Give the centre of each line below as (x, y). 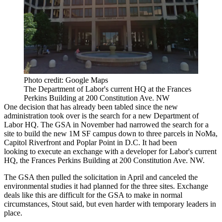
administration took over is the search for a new (79, 115)
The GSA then (28, 177)
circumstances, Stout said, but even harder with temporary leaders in (110, 204)
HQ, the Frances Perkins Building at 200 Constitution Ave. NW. (104, 160)
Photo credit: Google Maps (66, 80)
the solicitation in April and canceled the (134, 177)
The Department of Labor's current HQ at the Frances (108, 89)
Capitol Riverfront (32, 142)
